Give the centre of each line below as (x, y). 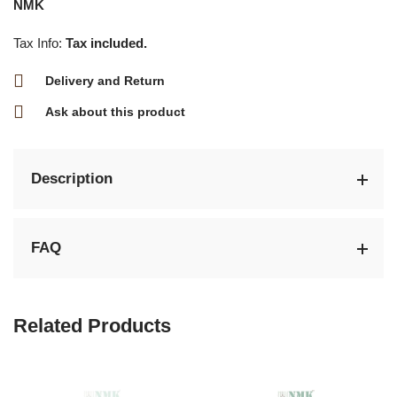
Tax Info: (38, 43)
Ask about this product (115, 112)
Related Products (92, 326)
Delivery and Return (105, 81)
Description (72, 179)
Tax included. (105, 43)
